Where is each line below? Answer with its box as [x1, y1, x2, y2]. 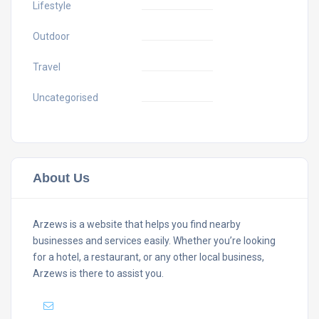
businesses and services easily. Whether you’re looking [33, 234, 276, 246]
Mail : [58, 300, 85, 312]
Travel [33, 61, 61, 73]
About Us [33, 170, 90, 185]
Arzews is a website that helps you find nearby [33, 218, 241, 230]
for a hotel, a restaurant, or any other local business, [33, 251, 264, 263]
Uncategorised [33, 91, 98, 103]
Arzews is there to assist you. [33, 267, 164, 279]
